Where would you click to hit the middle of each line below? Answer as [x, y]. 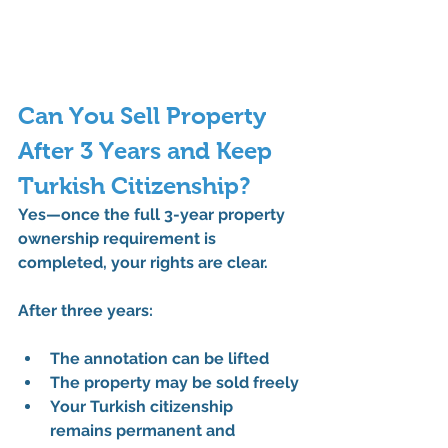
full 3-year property [211, 214]
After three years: [85, 310]
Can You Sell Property [145, 115]
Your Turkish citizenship [143, 406]
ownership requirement [109, 238]
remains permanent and [144, 430]
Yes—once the [76, 214]
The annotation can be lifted [159, 358]
